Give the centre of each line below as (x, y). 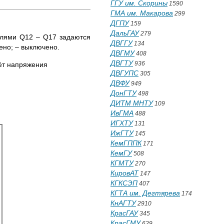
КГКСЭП (124, 183)
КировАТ (124, 173)
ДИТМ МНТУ (132, 103)
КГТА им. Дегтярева (145, 193)
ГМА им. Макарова (142, 13)
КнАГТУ (123, 203)
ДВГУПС (124, 73)
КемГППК (126, 143)
